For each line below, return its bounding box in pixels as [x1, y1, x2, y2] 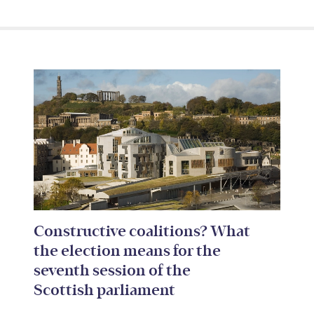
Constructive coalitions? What [34, 223, 250, 239]
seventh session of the [34, 262, 191, 278]
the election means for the [34, 243, 221, 259]
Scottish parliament [34, 282, 175, 298]
